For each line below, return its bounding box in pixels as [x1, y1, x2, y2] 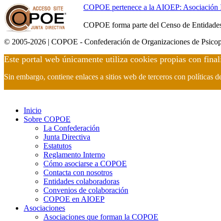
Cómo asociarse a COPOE [43, 159, 127, 168]
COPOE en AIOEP [43, 194, 105, 203]
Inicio [24, 106, 41, 114]
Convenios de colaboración [43, 185, 128, 194]
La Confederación [43, 123, 100, 132]
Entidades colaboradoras [43, 177, 119, 185]
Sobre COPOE [24, 114, 71, 123]
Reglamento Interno [43, 150, 105, 159]
